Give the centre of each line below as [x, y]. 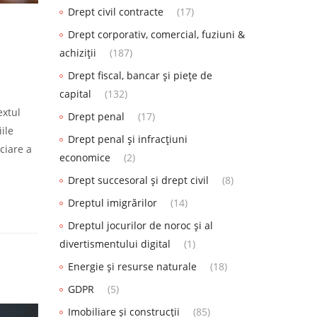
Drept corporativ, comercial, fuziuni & [156, 35]
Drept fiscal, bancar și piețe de [140, 76]
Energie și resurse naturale [132, 267]
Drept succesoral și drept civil [138, 180]
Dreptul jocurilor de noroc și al [140, 226]
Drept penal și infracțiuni [127, 139]
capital [75, 94]
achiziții [77, 53]
